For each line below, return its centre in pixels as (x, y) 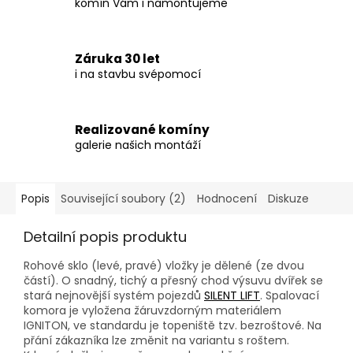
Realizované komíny (142, 129)
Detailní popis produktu (105, 237)
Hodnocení (227, 199)
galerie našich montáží (138, 145)
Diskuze (288, 199)
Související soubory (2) (123, 199)
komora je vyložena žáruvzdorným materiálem (152, 311)
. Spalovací (290, 296)
